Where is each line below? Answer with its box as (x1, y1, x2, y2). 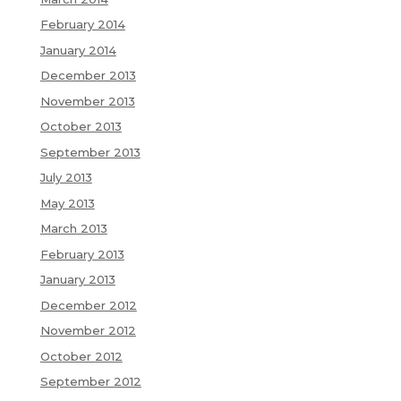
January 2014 (39, 42, 116, 57)
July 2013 (39, 170, 92, 185)
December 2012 (39, 297, 137, 312)
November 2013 (39, 93, 135, 108)
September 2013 (39, 144, 141, 159)
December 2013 (39, 68, 136, 83)
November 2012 (39, 323, 136, 338)
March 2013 (39, 221, 107, 236)
